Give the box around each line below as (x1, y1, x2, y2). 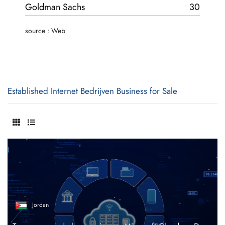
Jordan (32, 200, 49, 210)
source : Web (25, 26, 65, 36)
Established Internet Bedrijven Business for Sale (8, 85, 177, 97)
